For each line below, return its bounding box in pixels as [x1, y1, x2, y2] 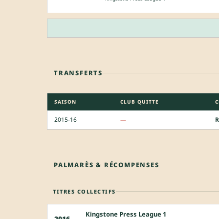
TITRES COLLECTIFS [53, 187, 116, 195]
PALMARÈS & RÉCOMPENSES [54, 160, 159, 169]
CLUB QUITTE [120, 98, 159, 105]
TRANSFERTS [54, 68, 103, 77]
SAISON [54, 98, 76, 105]
